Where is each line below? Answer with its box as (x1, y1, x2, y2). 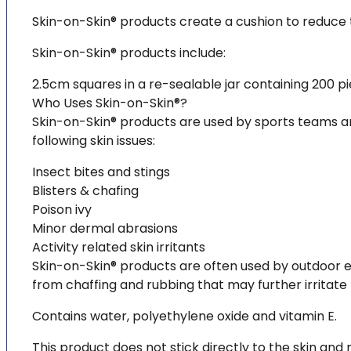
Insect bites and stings (32, 163, 170, 182)
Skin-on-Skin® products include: (32, 44, 226, 63)
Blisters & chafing (32, 182, 139, 201)
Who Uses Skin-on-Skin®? (32, 94, 187, 113)
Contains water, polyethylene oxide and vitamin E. (32, 307, 337, 326)
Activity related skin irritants (32, 238, 205, 257)
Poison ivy (32, 201, 92, 219)
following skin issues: (32, 132, 155, 150)
